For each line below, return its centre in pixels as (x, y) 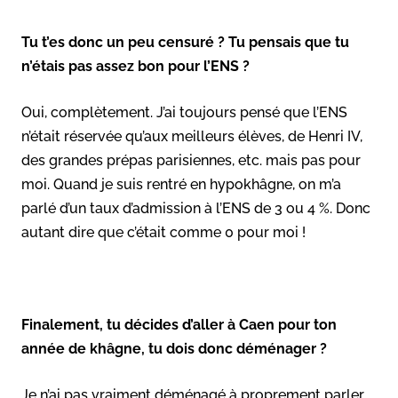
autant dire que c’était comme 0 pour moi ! (163, 232)
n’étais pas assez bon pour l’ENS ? (135, 66)
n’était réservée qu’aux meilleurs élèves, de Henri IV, (192, 136)
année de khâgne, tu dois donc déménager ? (174, 348)
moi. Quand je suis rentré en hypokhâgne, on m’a (181, 184)
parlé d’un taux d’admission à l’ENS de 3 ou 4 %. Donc (196, 208)
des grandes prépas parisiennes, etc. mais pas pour (191, 160)
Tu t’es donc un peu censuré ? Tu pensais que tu (185, 42)
